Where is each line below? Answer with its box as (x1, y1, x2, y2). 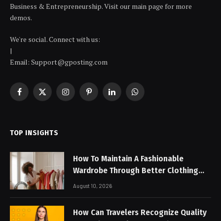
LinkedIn (111, 91, 139, 101)
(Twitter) (41, 102, 70, 111)
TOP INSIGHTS (10, 128, 59, 138)
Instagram (65, 91, 98, 101)
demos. (10, 13, 32, 23)
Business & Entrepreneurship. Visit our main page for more (10, 1, 192, 11)
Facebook (18, 91, 49, 101)
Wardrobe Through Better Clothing (73, 165, 198, 176)
